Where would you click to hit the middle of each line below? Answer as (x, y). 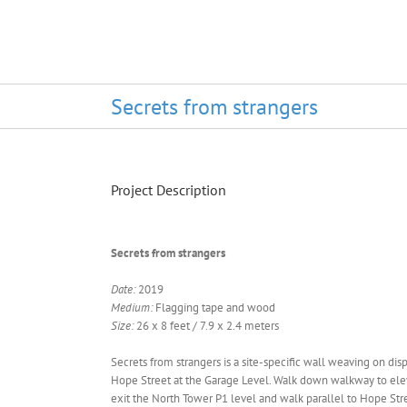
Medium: (133, 308)
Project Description (169, 190)
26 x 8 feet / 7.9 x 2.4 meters (208, 326)
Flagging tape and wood (215, 308)
